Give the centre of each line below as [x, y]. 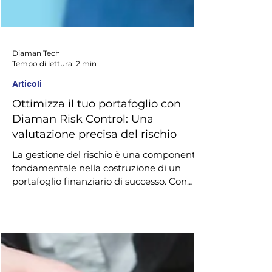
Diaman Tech [36, 77]
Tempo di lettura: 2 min [54, 88]
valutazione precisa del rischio [94, 158]
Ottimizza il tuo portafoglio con [97, 128]
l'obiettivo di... [42, 219]
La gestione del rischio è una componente [107, 179]
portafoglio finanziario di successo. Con [100, 206]
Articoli [27, 108]
